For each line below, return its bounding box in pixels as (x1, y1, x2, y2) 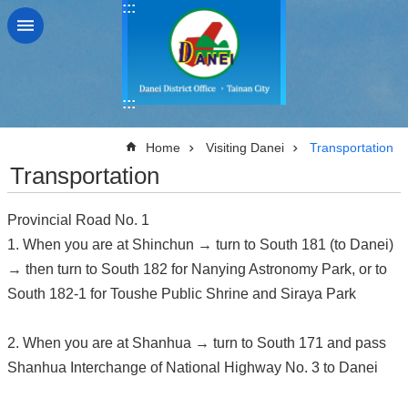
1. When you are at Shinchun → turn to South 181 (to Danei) (7, 236, 393, 252)
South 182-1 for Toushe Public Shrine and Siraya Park (7, 285, 356, 301)
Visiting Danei (206, 139, 284, 155)
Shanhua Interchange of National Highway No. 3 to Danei (7, 359, 378, 375)
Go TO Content (9, 9, 107, 25)
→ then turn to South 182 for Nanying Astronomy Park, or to (7, 260, 387, 277)
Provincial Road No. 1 (7, 211, 149, 228)
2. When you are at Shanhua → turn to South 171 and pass (7, 334, 386, 351)
